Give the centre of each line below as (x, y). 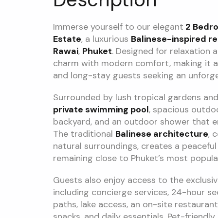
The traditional (84, 134)
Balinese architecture (162, 134)
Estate (67, 39)
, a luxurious (106, 39)
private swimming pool (101, 109)
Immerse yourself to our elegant (118, 27)
